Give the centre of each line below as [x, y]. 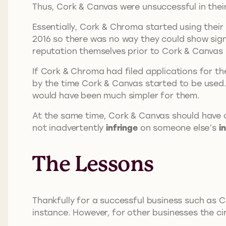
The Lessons [93, 163]
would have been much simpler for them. [116, 95]
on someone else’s [178, 127]
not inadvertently [69, 127]
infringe [122, 127]
